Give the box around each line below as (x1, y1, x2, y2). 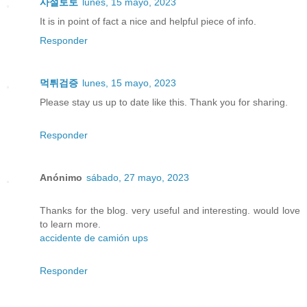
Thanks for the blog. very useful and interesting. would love (40, 204, 300, 216)
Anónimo (40, 171, 82, 183)
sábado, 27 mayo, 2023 (86, 171, 189, 183)
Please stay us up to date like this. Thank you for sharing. (40, 96, 288, 108)
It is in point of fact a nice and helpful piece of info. (40, 15, 256, 27)
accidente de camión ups (40, 232, 148, 243)
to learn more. (40, 218, 101, 230)
